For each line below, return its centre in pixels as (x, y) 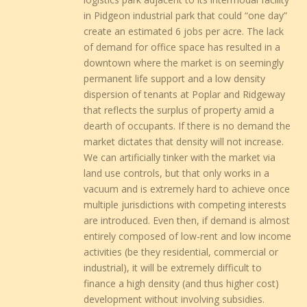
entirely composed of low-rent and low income (188, 236)
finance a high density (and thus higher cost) (182, 283)
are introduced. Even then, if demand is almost (187, 220)
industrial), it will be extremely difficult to (173, 267)
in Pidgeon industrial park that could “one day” (186, 15)
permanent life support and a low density (175, 78)
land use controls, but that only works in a (177, 173)
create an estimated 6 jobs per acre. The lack (184, 31)
